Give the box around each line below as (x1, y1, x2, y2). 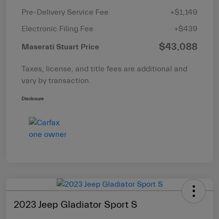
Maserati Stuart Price (22, 43, 99, 52)
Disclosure (22, 96, 44, 102)
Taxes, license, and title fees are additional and (22, 65, 187, 74)
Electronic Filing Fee (22, 24, 93, 34)
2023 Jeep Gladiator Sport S (14, 199, 137, 211)
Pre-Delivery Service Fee (22, 8, 109, 17)
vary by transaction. (22, 76, 91, 86)
